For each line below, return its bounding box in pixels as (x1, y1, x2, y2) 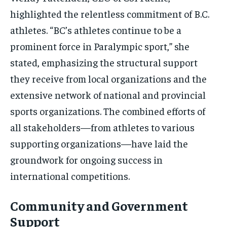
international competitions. (10, 169, 130, 182)
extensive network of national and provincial (10, 88, 206, 101)
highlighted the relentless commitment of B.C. (10, 7, 209, 20)
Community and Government (10, 197, 188, 214)
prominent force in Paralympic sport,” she (10, 40, 190, 53)
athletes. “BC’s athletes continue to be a (10, 23, 181, 36)
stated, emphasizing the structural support (10, 56, 198, 69)
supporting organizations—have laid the (10, 137, 188, 150)
